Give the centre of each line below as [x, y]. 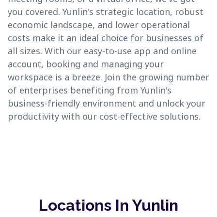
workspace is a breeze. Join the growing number [108, 77]
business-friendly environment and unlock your [107, 103]
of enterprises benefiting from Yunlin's [90, 90]
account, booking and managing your [86, 64]
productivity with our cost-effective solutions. [104, 116]
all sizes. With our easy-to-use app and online [102, 51]
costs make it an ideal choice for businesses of [106, 38]
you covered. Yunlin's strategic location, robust [106, 12]
